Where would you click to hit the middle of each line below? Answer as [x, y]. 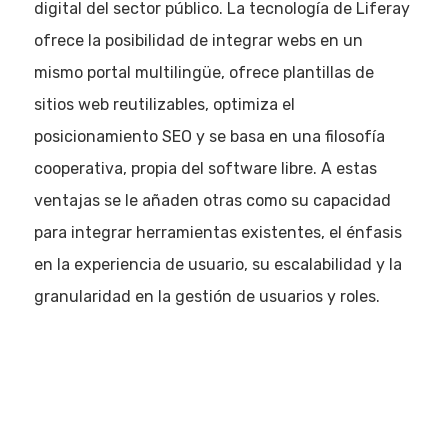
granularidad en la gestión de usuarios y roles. [206, 296]
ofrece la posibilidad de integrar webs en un [198, 40]
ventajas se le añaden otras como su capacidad [212, 200]
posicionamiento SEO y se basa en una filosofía [209, 136]
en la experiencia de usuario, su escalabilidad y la [217, 264]
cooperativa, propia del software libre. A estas [205, 168]
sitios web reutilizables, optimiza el [164, 104]
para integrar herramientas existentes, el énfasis [217, 232]
